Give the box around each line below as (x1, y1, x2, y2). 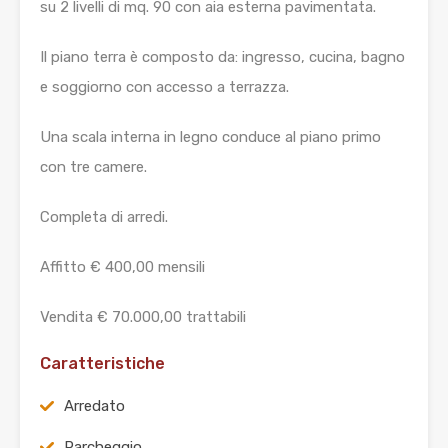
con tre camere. (40, 158, 147, 177)
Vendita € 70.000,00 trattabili (40, 308, 246, 327)
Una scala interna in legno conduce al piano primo (40, 128, 381, 147)
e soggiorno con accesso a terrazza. (40, 78, 289, 97)
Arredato (64, 397, 125, 416)
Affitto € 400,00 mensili (40, 258, 205, 277)
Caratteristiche (40, 354, 165, 374)
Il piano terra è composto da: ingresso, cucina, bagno (40, 48, 405, 67)
